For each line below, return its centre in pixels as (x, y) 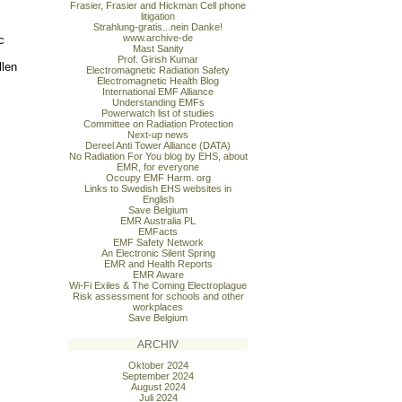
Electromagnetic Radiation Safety (158, 70)
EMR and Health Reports (158, 264)
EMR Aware (158, 275)
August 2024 (158, 387)
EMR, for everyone (158, 167)
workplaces (158, 307)
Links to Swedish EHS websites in (158, 188)
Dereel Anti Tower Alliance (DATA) (158, 145)
